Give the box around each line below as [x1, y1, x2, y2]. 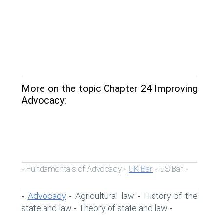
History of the [143, 190, 197, 201]
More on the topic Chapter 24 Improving [22, 82, 197, 94]
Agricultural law [75, 190, 134, 201]
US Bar [159, 163, 183, 174]
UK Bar [129, 163, 153, 174]
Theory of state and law [79, 202, 170, 213]
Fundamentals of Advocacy [26, 163, 122, 174]
